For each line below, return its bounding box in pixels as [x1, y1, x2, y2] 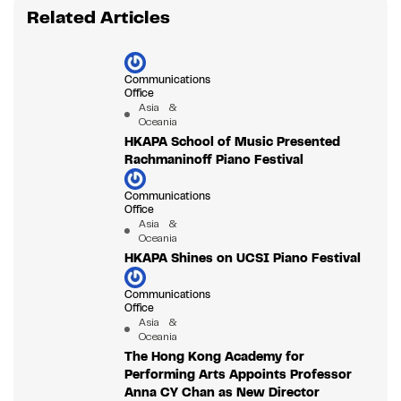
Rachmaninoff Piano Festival [124, 151, 303, 168]
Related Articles [27, 6, 170, 30]
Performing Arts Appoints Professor [124, 366, 352, 383]
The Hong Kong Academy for [124, 348, 304, 365]
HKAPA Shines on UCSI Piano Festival [124, 250, 361, 267]
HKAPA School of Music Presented [124, 133, 340, 150]
